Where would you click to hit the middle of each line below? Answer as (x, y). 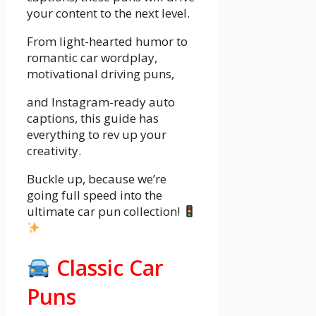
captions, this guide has (93, 119)
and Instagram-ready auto (101, 102)
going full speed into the (95, 195)
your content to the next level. (108, 13)
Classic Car (108, 268)
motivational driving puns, (101, 74)
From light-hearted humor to (107, 42)
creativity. (54, 151)
